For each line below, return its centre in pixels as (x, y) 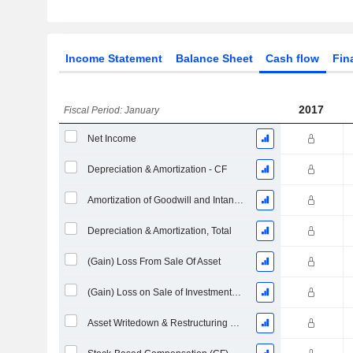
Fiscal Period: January (112, 110)
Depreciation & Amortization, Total (159, 231)
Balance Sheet (214, 58)
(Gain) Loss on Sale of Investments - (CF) (236, 292)
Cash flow (293, 58)
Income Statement (113, 58)
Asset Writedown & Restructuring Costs (234, 323)
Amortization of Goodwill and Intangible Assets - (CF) (238, 200)
